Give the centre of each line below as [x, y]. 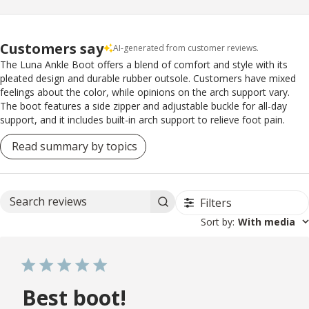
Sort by [217, 221]
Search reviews [125, 208]
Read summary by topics [74, 147]
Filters [216, 202]
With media [267, 221]
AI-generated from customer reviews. [186, 48]
